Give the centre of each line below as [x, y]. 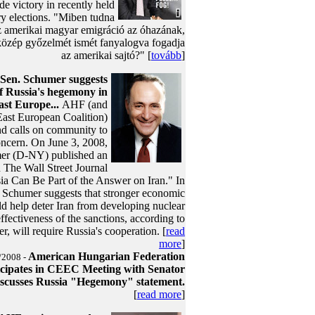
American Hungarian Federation [107, 256]
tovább [166, 55]
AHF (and [85, 104]
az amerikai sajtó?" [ [106, 55]
